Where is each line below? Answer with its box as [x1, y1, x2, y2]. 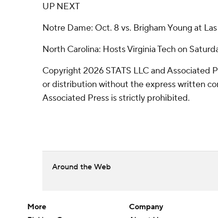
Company [129, 202, 164, 212]
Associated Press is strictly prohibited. [42, 92, 190, 104]
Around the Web [52, 162, 111, 172]
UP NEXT [42, 1, 80, 12]
